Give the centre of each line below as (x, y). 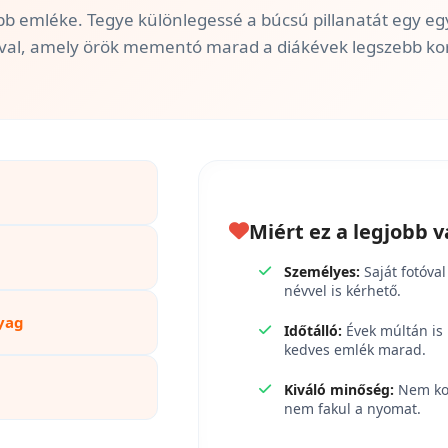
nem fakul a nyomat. (352, 408)
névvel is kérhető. (342, 290)
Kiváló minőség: (338, 389)
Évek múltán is (392, 330)
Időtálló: (312, 330)
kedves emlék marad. (354, 349)
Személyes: (321, 271)
